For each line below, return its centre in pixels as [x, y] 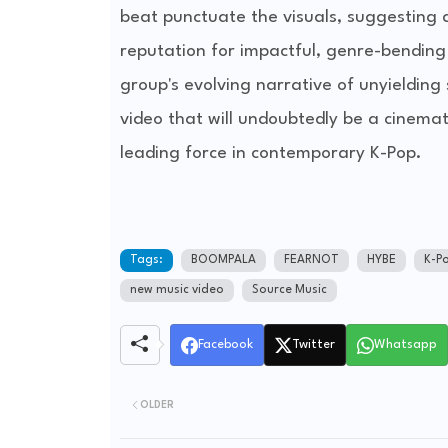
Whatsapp [405, 345]
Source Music [289, 290]
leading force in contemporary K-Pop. [270, 154]
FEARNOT [311, 260]
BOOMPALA [223, 260]
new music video [176, 290]
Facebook [225, 345]
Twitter [313, 345]
